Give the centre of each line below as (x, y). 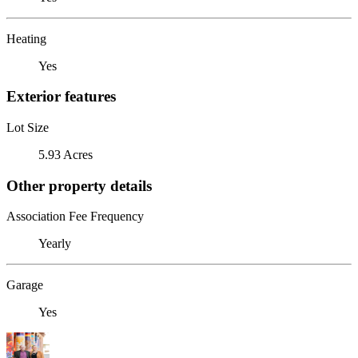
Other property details (79, 185)
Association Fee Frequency (75, 217)
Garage (25, 285)
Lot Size (28, 127)
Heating (26, 38)
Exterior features (61, 97)
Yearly (55, 244)
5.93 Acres (66, 154)
